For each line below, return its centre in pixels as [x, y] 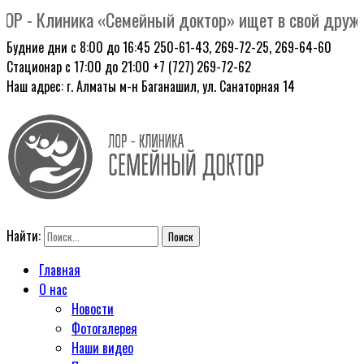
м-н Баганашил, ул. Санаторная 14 [207, 86]
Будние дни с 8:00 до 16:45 [80, 47]
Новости [93, 309]
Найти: [24, 236]
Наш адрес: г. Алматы [63, 86]
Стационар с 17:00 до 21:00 [80, 67]
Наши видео [102, 348]
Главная [60, 270]
